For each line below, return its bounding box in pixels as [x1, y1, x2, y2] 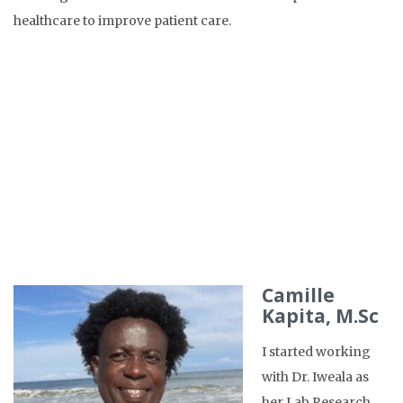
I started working [262, 344, 371, 361]
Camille [262, 282, 335, 309]
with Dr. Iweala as [262, 369, 369, 386]
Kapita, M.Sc [262, 303, 379, 329]
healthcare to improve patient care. [13, 13, 231, 30]
